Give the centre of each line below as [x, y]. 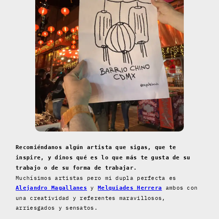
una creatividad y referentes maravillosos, [91, 198]
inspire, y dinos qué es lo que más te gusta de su [103, 158]
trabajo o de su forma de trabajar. [77, 168]
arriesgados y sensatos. [57, 208]
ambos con [180, 188]
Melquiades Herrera [130, 188]
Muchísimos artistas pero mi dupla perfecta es [96, 178]
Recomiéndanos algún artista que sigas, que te [96, 148]
